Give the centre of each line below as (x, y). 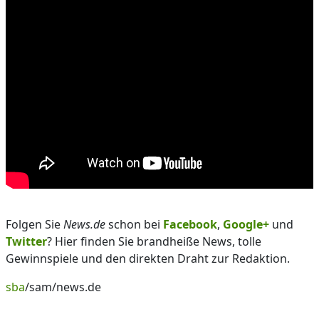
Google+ (246, 224)
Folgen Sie (35, 224)
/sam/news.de (63, 287)
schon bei (134, 224)
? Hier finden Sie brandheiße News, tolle (154, 241)
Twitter (26, 241)
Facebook (190, 224)
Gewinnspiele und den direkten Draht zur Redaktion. (148, 258)
